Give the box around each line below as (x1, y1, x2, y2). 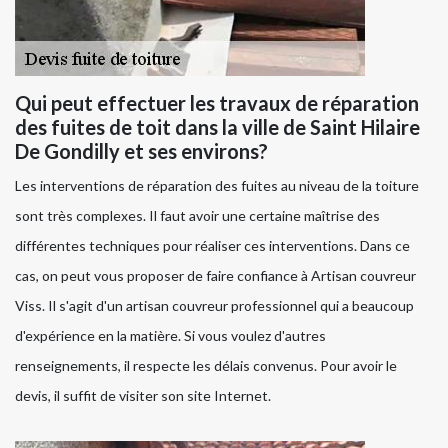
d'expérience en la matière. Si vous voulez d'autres (15, 327, 326, 345)
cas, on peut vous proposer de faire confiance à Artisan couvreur (15, 267, 416, 285)
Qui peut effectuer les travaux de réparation (15, 91, 419, 116)
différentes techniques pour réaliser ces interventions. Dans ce (15, 237, 410, 255)
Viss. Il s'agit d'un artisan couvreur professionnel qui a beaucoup (15, 297, 414, 315)
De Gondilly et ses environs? (15, 139, 268, 164)
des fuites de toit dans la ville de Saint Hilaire (15, 115, 420, 140)
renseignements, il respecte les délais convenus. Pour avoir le (15, 357, 397, 375)
